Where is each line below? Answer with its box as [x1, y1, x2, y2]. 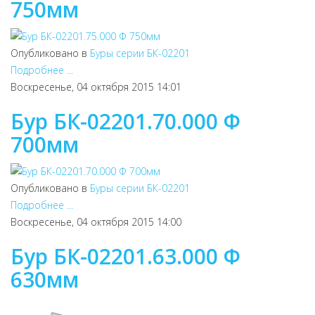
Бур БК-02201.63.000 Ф [11, 242, 240, 271]
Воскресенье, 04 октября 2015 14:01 [11, 80, 181, 94]
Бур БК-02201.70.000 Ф [11, 107, 240, 136]
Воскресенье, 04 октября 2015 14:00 [11, 215, 181, 229]
